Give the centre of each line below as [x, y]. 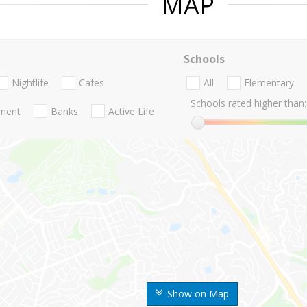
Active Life [131, 111]
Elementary [269, 83]
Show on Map [198, 294]
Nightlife [30, 83]
